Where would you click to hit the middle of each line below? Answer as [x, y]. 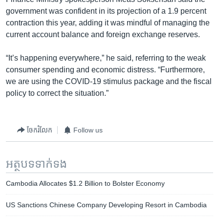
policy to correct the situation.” [57, 93]
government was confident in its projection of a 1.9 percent [106, 11]
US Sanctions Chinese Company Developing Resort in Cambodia [106, 205]
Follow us [88, 130]
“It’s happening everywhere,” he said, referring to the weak [106, 58]
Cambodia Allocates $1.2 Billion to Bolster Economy [85, 184]
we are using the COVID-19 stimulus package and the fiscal [109, 82]
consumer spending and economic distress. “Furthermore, [105, 70]
